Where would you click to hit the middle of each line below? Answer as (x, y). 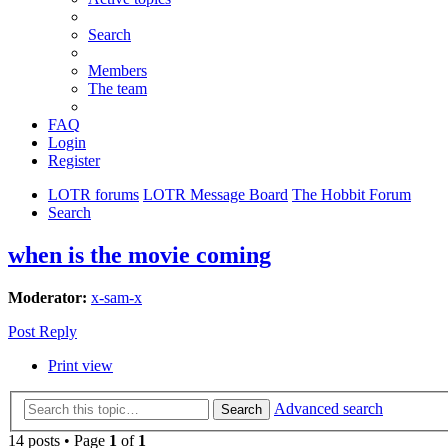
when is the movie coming (139, 255)
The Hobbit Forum (351, 195)
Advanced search (328, 408)
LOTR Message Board (215, 195)
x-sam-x (116, 298)
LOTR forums (93, 195)
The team (117, 89)
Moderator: (47, 298)
